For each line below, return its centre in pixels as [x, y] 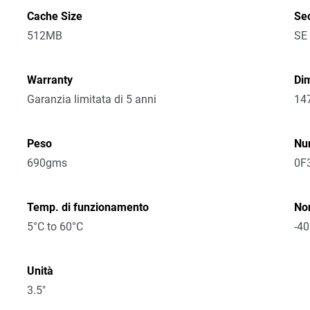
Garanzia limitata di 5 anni [92, 99]
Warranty [50, 80]
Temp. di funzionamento [88, 207]
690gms [47, 163]
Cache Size [55, 16]
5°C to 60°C [55, 227]
